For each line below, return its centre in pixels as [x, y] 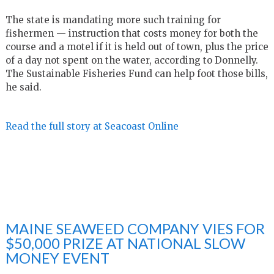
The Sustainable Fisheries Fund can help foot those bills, [136, 73]
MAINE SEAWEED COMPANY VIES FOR [135, 228]
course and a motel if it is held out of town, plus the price [137, 46]
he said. [23, 87]
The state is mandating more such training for [113, 20]
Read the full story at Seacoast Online [92, 126]
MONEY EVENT [57, 257]
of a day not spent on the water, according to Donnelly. [131, 60]
